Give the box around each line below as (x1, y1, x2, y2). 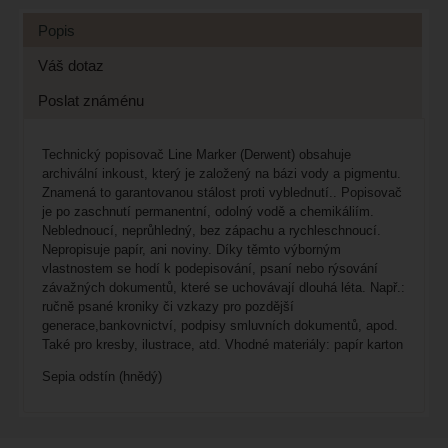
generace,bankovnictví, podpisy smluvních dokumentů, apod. (41, 318, 398, 334)
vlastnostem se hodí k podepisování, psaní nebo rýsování (41, 261, 378, 277)
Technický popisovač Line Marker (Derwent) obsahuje (41, 147, 351, 163)
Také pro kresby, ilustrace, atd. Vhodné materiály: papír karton (41, 337, 403, 353)
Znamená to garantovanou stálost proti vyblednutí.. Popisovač (41, 185, 402, 201)
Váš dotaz (37, 56, 104, 74)
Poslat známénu (37, 91, 144, 109)
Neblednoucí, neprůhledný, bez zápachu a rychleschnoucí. (41, 223, 381, 239)
